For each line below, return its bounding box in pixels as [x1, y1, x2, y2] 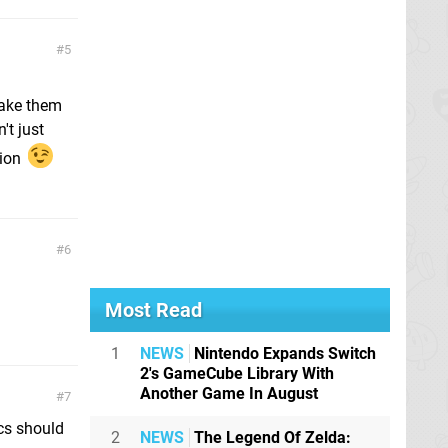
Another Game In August [140, 384, 318, 404]
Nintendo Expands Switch [190, 344, 376, 364]
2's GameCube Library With [140, 364, 334, 384]
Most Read [105, 298, 202, 323]
